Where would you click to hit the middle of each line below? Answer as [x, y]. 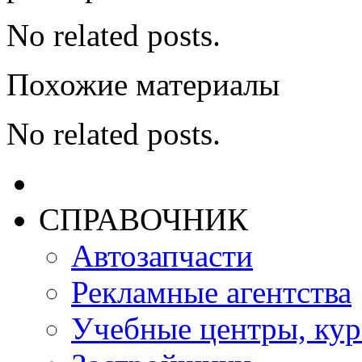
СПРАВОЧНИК [143, 219]
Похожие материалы [143, 84]
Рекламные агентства [211, 292]
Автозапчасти [162, 255]
